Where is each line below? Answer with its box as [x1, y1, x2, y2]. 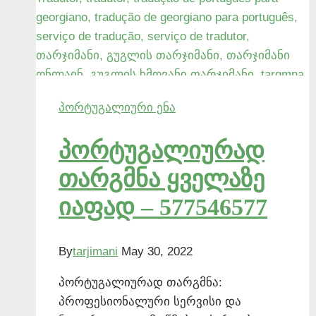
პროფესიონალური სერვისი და [59, 294, 241, 308]
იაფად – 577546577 [59, 194, 267, 221]
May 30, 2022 [121, 244, 193, 258]
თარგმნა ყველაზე [59, 166, 265, 193]
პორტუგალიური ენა [59, 101, 176, 115]
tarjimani [73, 244, 118, 258]
